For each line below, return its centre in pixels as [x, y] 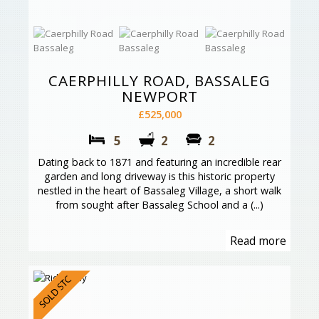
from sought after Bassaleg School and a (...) [159, 205]
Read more [258, 241]
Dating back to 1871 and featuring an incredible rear [159, 162]
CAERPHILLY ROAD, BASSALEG [159, 81]
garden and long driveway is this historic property [159, 177]
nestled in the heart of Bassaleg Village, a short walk [159, 191]
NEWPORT [159, 96]
